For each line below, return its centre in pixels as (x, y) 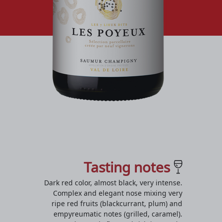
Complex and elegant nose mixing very (118, 193)
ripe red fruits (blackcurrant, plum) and (117, 203)
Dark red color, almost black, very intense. (113, 182)
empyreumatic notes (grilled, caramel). (118, 214)
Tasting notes (127, 167)
